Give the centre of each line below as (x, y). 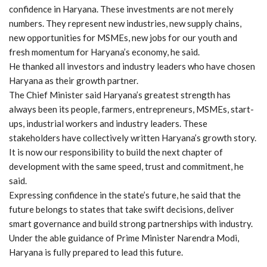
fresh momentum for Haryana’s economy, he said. (104, 52)
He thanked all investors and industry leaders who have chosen (132, 66)
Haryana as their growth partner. (74, 81)
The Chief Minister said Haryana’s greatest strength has (120, 95)
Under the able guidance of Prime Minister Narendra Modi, (124, 238)
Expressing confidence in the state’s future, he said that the (125, 195)
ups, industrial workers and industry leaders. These (108, 124)
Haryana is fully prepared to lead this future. (96, 252)
